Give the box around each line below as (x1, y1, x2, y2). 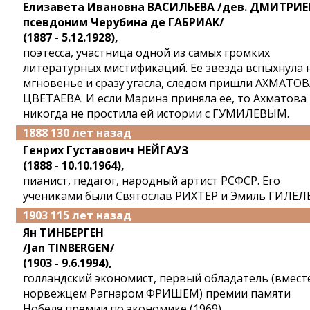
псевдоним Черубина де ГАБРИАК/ (23, 15, 224, 30)
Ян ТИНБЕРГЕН (23, 225, 104, 240)
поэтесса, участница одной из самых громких (23, 45, 270, 60)
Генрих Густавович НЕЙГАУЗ (23, 143, 189, 158)
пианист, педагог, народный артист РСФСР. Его (23, 173, 280, 188)
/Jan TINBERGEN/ (23, 240, 115, 255)
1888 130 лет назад (23, 125, 131, 140)
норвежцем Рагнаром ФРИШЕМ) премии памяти (23, 286, 291, 301)
